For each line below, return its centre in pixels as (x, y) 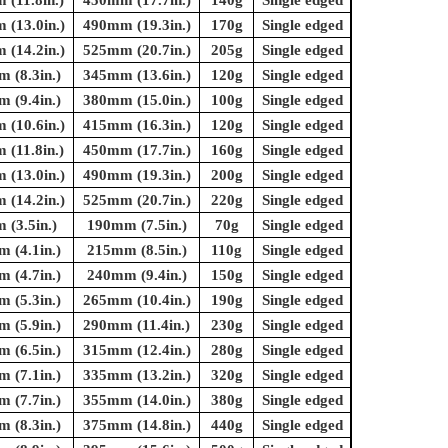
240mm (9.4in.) (136, 275)
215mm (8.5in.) (136, 250)
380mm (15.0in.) (136, 100)
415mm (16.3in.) (136, 125)
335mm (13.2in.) (136, 375)
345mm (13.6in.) (136, 75)
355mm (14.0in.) (136, 400)
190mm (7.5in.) (136, 225)
